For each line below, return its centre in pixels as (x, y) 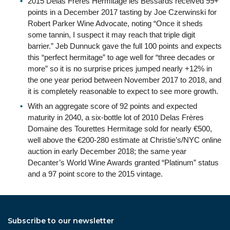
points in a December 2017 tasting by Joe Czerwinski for (122, 12)
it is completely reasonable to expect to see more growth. (123, 91)
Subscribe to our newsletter (61, 221)
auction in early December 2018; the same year (107, 151)
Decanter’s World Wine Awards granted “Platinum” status (123, 162)
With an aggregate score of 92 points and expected (112, 106)
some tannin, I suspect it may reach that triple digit (111, 34)
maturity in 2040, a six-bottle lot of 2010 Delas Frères (116, 117)
